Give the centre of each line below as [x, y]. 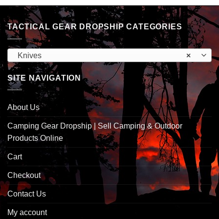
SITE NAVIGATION [44, 78]
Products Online [35, 138]
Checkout [24, 175]
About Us [23, 108]
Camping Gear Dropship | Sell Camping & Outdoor [95, 126]
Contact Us [27, 194]
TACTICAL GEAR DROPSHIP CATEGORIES [95, 27]
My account [27, 213]
